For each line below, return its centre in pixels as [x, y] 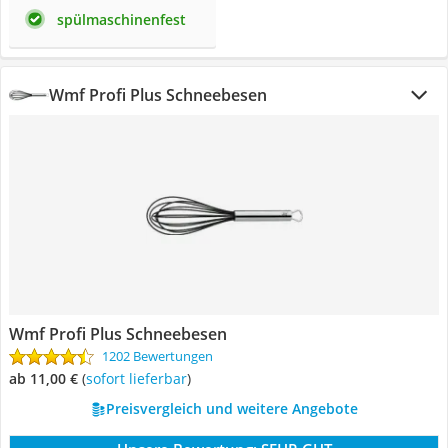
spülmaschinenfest [121, 19]
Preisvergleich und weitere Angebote [231, 408]
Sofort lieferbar [140, 378]
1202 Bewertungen [157, 356]
